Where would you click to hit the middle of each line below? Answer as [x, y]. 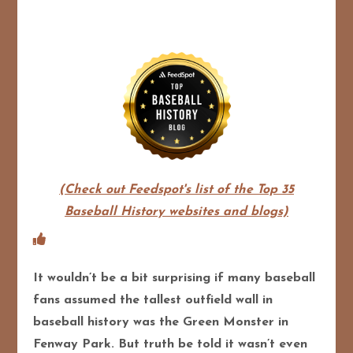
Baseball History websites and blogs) [176, 212]
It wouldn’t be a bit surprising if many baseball [175, 278]
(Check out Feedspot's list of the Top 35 [176, 190]
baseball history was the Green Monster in [161, 322]
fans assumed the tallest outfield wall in [153, 300]
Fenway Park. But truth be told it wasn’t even [171, 344]
